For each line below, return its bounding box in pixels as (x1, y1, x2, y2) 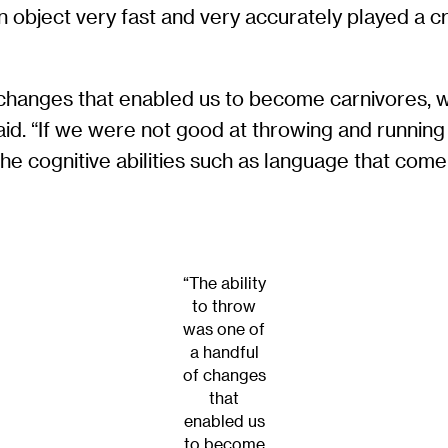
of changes (182, 366, 266, 385)
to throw (192, 297, 256, 316)
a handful (189, 343, 259, 362)
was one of (183, 320, 265, 339)
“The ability (182, 274, 266, 293)
